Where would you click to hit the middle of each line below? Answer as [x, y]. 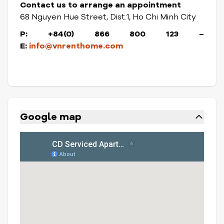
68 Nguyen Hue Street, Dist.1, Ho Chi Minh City [108, 17]
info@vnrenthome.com [76, 46]
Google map [51, 117]
